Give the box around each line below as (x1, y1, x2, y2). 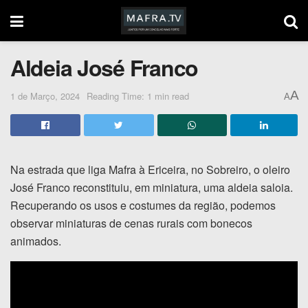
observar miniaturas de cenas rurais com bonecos (10, 214, 252, 231)
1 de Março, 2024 (10, 89, 80, 102)
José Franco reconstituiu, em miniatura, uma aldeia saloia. (10, 179, 293, 195)
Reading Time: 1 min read (87, 89, 189, 102)
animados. (10, 232, 61, 249)
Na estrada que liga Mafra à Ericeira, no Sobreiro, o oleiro (10, 161, 290, 177)
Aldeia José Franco (10, 52, 198, 83)
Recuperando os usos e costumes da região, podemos (10, 197, 276, 213)
